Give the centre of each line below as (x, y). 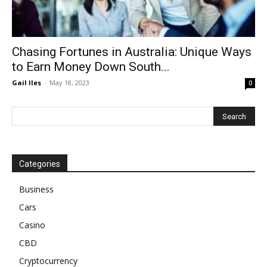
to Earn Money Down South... (91, 67)
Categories (40, 164)
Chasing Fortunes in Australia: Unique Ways (132, 52)
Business (36, 190)
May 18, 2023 (69, 83)
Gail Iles (27, 83)
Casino (32, 225)
